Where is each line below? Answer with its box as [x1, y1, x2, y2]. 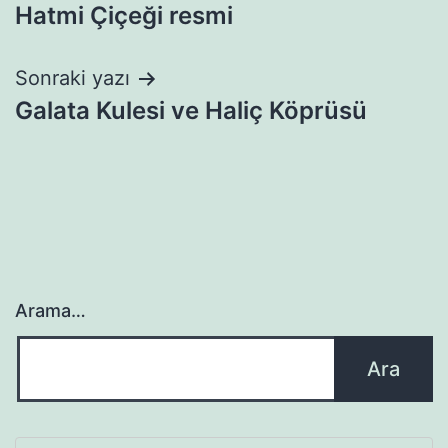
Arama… [15, 300, 86, 322]
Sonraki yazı [15, 66, 130, 91]
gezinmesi [14, 12, 186, 57]
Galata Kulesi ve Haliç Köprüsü [15, 96, 367, 126]
